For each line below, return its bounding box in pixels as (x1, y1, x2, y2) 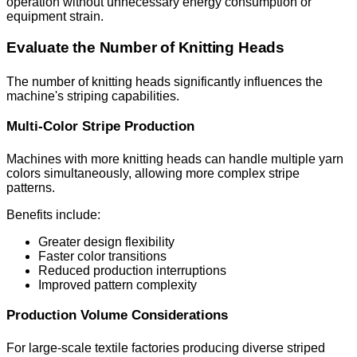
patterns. (6, 180, 55, 194)
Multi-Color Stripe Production (6, 118, 194, 134)
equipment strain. (6, 9, 104, 23)
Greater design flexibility (38, 234, 175, 249)
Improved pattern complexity (38, 277, 197, 292)
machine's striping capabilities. (6, 88, 179, 103)
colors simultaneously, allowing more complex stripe (6, 166, 300, 180)
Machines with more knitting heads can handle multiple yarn (6, 151, 343, 166)
